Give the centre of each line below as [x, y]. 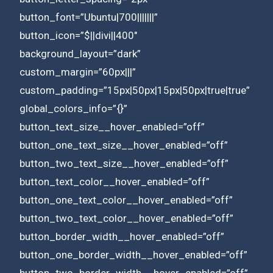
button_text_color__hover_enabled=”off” [115, 181]
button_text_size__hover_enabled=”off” [112, 126]
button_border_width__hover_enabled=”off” [122, 236]
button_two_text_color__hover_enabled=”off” [126, 218]
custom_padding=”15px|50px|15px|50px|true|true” [135, 90]
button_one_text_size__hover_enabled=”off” [124, 145]
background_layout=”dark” [80, 53]
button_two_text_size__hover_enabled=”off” [124, 163]
